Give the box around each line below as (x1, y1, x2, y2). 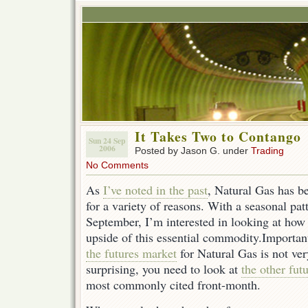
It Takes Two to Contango (135, 126, 301, 146)
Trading (251, 145, 284, 156)
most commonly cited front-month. (86, 276, 261, 293)
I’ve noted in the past (103, 181, 208, 198)
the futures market (86, 245, 177, 261)
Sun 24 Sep (89, 135, 125, 146)
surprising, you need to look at (86, 261, 241, 277)
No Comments (86, 159, 148, 170)
